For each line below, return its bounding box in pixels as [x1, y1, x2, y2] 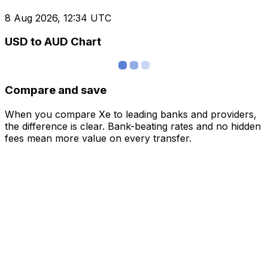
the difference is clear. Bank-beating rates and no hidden [5, 120, 261, 132]
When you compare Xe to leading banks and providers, [5, 108, 257, 120]
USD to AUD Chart [5, 35, 101, 49]
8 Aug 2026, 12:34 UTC [5, 11, 111, 24]
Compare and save [5, 83, 106, 97]
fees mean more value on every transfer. [5, 132, 191, 144]
